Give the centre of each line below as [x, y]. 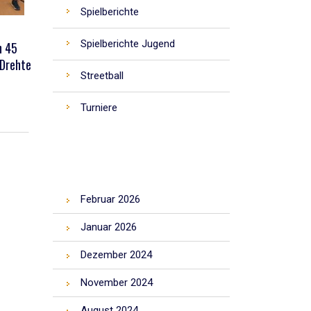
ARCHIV [80, 159]
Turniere [99, 108]
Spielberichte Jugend [128, 44]
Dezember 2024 [116, 255]
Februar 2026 [110, 199]
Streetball [102, 76]
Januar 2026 [109, 227]
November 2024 [117, 283]
